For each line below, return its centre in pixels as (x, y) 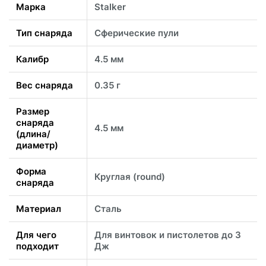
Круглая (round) (130, 176)
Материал (39, 208)
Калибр (32, 59)
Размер (33, 111)
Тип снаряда (44, 33)
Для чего (36, 235)
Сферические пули (137, 33)
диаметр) (37, 145)
